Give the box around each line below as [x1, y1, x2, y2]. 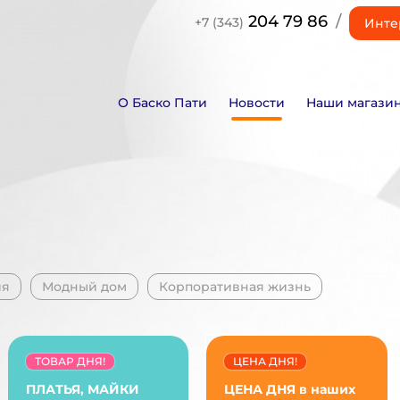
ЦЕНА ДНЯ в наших [224, 380, 356, 397]
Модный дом [42, 278, 127, 295]
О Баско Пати [117, 94, 207, 111]
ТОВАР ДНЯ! [34, 354, 105, 368]
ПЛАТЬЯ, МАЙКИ [25, 380, 139, 397]
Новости [228, 94, 285, 111]
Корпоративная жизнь [159, 278, 311, 295]
